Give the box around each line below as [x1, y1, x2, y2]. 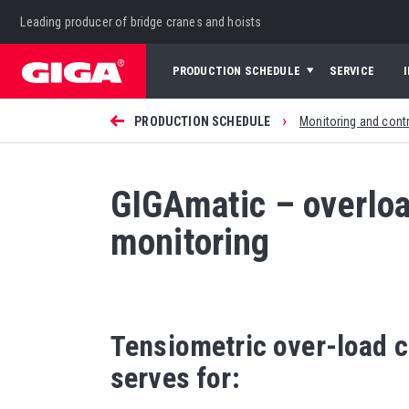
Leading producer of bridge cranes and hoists [20, 14, 262, 29]
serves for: [110, 361, 246, 396]
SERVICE [329, 64, 374, 79]
